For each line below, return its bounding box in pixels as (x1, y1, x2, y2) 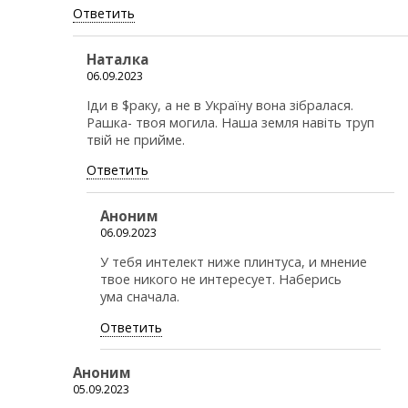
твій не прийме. (87, 131, 185, 148)
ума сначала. (100, 288, 179, 306)
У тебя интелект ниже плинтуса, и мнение (100, 253, 367, 271)
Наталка (87, 49, 148, 68)
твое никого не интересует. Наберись (100, 270, 342, 289)
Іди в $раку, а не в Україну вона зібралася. (87, 97, 353, 114)
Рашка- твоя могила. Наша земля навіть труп (87, 114, 374, 131)
